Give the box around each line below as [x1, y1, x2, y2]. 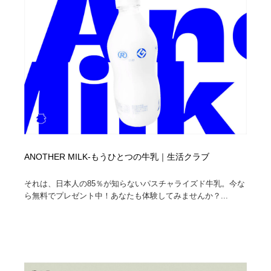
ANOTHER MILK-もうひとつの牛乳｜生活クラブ [24, 152, 210, 162]
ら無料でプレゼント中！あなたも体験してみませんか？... [24, 191, 229, 201]
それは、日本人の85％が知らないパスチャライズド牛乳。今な [24, 179, 246, 189]
